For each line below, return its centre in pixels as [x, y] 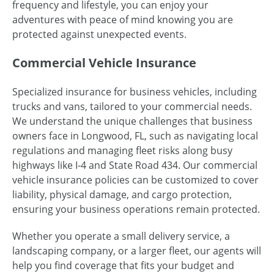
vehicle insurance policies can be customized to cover [135, 180]
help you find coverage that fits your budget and [123, 265]
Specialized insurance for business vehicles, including [135, 91]
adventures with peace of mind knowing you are [123, 19]
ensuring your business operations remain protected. [136, 209]
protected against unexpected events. [99, 34]
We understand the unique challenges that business [132, 121]
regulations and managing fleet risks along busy [122, 150]
